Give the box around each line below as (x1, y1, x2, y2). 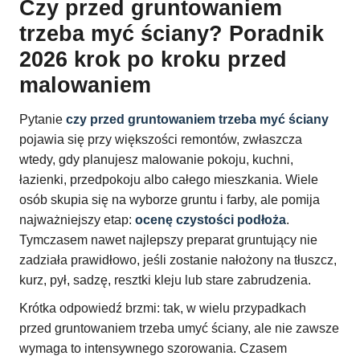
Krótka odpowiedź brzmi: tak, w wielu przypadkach (19, 301, 306, 316)
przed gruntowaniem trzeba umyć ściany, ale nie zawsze (19, 321, 339, 336)
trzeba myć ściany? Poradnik (19, 22, 324, 47)
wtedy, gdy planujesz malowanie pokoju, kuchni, (19, 153, 293, 167)
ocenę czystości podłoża (135, 213, 286, 227)
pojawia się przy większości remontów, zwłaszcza (19, 133, 302, 147)
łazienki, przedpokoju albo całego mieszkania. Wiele (19, 173, 318, 187)
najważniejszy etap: (19, 213, 135, 227)
